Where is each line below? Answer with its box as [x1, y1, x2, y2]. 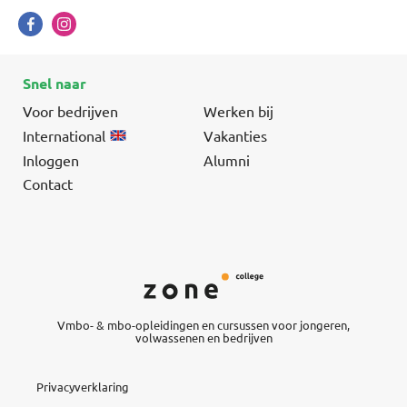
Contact [23, 174, 73, 193]
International [23, 125, 105, 144]
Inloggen [23, 150, 79, 169]
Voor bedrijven [23, 101, 118, 120]
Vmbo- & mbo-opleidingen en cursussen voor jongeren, [57, 316, 350, 333]
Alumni [203, 150, 250, 169]
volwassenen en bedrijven [134, 329, 273, 345]
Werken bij [203, 101, 273, 120]
